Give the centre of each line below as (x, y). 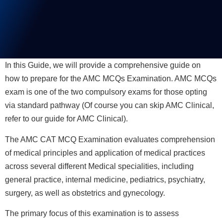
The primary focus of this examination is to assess (92, 214)
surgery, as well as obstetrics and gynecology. (85, 193)
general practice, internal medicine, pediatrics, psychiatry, (105, 179)
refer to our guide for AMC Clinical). (66, 119)
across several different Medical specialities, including (99, 166)
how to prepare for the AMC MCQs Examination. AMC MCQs (111, 79)
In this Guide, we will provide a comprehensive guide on (103, 65)
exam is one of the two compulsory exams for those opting (106, 92)
